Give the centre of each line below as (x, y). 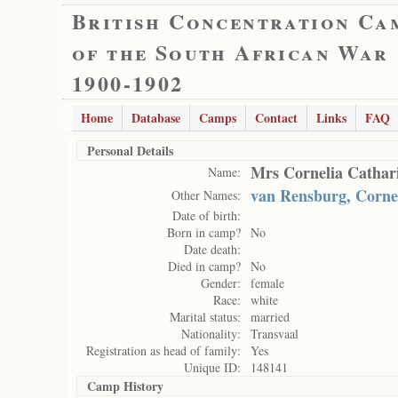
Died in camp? (204, 266)
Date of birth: (207, 215)
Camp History (125, 386)
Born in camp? (204, 232)
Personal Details (130, 151)
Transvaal (275, 334)
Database (156, 118)
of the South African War (231, 52)
